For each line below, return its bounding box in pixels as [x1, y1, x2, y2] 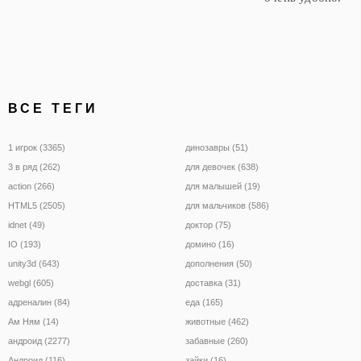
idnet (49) [8, 219, 45, 230]
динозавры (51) [185, 142, 248, 152]
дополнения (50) [185, 258, 252, 268]
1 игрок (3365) [8, 142, 65, 152]
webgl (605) [8, 277, 54, 288]
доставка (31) [185, 277, 241, 288]
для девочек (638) [185, 161, 259, 172]
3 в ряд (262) [8, 161, 60, 172]
